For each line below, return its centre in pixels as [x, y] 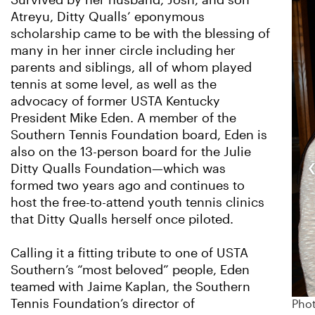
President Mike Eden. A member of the [123, 118]
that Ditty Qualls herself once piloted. [122, 219]
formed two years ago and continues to [128, 186]
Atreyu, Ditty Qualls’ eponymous [108, 17]
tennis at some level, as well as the [114, 84]
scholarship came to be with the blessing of [140, 34]
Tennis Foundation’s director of [103, 304]
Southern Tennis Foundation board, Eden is [139, 135]
